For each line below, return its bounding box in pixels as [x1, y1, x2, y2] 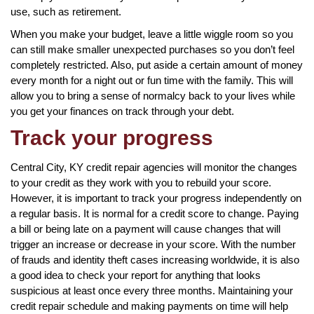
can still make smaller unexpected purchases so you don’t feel [11, 43, 294, 55]
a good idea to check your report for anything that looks [11, 268, 261, 281]
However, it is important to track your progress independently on [11, 191, 301, 204]
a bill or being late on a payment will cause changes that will [11, 222, 280, 235]
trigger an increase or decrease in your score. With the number [11, 238, 296, 250]
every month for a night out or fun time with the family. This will [11, 74, 293, 86]
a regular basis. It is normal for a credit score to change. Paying [11, 207, 299, 219]
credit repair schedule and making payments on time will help [11, 299, 288, 312]
